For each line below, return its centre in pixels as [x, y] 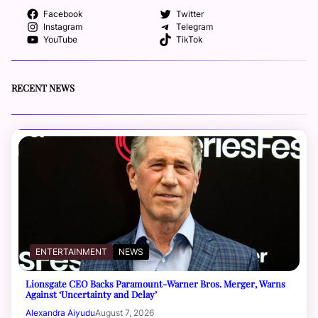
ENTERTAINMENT [71, 252]
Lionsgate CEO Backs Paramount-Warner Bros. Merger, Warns [155, 284]
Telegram [194, 27]
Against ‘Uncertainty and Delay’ [91, 295]
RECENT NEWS [43, 87]
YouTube [60, 39]
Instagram [62, 27]
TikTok [189, 39]
